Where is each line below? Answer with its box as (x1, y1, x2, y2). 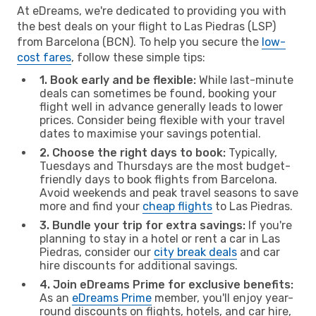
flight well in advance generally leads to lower (39, 99, 283, 114)
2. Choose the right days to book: (39, 145, 226, 159)
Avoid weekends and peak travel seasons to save (39, 186, 298, 200)
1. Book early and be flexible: (39, 73, 196, 87)
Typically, (226, 145, 277, 159)
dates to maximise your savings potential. (39, 126, 261, 140)
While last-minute (196, 73, 293, 87)
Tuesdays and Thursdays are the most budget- (39, 159, 291, 173)
